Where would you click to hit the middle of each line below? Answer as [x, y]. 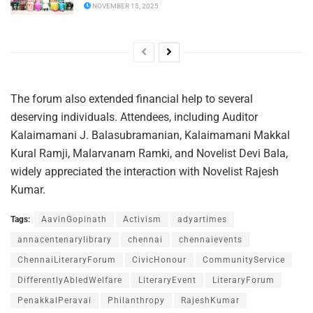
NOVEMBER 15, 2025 [125, 6]
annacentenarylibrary [65, 240]
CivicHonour [159, 260]
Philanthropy [136, 301]
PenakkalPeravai [54, 301]
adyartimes [202, 220]
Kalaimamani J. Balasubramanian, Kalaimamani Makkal [150, 136]
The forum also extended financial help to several [132, 99]
